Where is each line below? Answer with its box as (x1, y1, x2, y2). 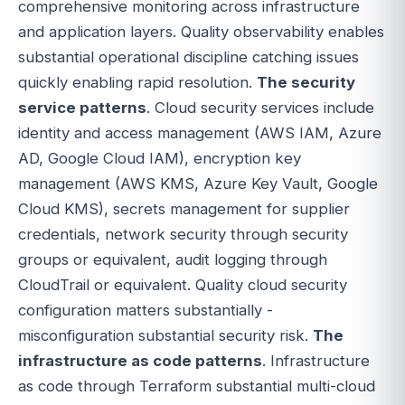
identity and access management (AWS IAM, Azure (18, 124, 381, 143)
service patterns (18, 99, 146, 118)
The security (257, 73, 355, 92)
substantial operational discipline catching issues (18, 48, 359, 67)
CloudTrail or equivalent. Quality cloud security (18, 276, 347, 295)
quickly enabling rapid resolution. (18, 73, 257, 92)
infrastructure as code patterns (18, 352, 262, 371)
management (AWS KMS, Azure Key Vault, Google (18, 174, 378, 193)
